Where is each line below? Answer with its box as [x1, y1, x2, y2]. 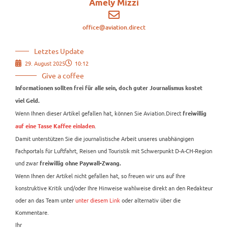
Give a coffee [42, 71, 84, 80]
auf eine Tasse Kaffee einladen [15, 123, 95, 130]
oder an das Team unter [15, 196, 75, 205]
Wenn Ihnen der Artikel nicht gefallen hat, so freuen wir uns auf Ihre [15, 172, 185, 180]
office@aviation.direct [82, 23, 146, 32]
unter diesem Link [75, 196, 120, 205]
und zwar [15, 159, 40, 167]
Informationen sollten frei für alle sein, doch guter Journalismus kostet [15, 85, 203, 92]
